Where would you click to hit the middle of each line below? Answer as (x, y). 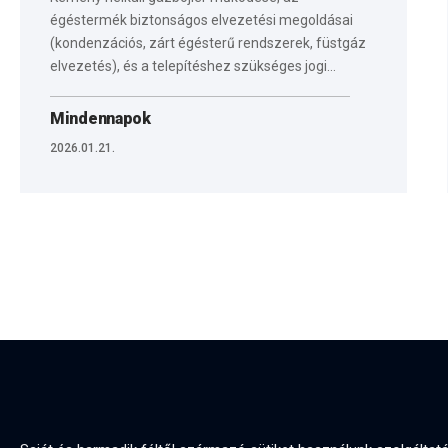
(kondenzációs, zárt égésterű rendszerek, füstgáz (208, 42)
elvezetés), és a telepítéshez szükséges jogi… (193, 65)
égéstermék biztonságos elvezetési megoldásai (201, 19)
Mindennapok (100, 118)
